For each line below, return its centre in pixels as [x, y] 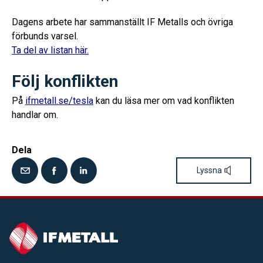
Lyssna [209, 170]
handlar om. [35, 115]
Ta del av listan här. [50, 50]
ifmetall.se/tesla [59, 101]
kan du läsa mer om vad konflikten [164, 101]
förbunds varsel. [45, 36]
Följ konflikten [65, 81]
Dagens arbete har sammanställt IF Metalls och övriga [122, 22]
